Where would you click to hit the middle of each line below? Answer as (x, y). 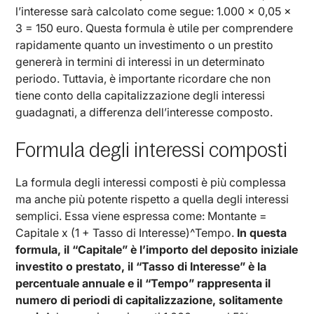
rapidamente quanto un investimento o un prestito (145, 45)
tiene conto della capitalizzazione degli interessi (141, 95)
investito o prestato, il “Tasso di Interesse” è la (141, 266)
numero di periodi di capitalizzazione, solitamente (149, 300)
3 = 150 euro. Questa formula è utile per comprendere (155, 28)
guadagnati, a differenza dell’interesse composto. (144, 112)
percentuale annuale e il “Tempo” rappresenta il (143, 283)
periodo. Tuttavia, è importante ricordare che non (143, 78)
